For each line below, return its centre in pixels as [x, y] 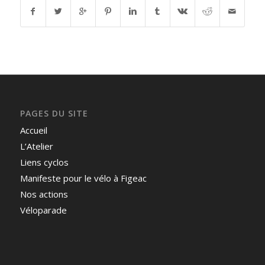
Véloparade [43, 210]
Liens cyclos [44, 162]
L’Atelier [36, 146]
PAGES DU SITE [54, 113]
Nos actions [44, 194]
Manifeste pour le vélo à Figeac [83, 178]
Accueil [33, 130]
